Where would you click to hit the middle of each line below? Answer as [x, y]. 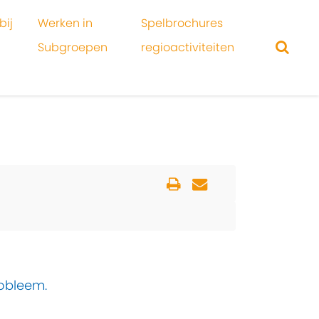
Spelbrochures [182, 23]
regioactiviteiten [187, 47]
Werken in [66, 23]
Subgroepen [73, 47]
